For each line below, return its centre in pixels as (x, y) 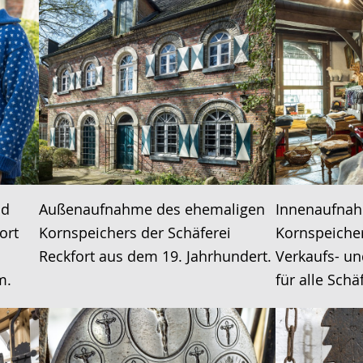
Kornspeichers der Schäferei (135, 232)
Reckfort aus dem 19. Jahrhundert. (155, 256)
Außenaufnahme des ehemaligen (152, 209)
